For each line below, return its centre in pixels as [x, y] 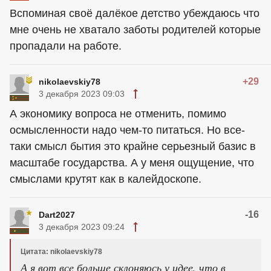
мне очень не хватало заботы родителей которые [135, 30]
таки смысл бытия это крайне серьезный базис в [133, 147]
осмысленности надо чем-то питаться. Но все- [127, 130]
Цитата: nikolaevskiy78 [61, 252]
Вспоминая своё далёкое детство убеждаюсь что [135, 14]
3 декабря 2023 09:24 [82, 227]
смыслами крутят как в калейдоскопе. [106, 179]
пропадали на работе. [66, 46]
